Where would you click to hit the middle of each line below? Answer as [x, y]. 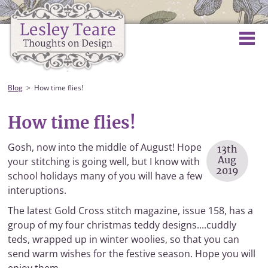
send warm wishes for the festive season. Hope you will [132, 254]
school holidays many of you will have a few [105, 176]
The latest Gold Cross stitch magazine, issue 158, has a [131, 211]
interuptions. [37, 190]
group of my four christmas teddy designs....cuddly [122, 225]
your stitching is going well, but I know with [104, 162]
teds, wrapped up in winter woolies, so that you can [124, 239]
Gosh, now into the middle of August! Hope [105, 147]
